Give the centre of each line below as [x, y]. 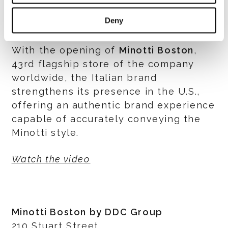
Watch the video [51, 159]
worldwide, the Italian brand [84, 78]
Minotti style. [45, 133]
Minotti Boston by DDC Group [87, 212]
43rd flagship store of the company [103, 64]
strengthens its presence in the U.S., [106, 91]
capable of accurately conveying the [106, 119]
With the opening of [65, 50]
